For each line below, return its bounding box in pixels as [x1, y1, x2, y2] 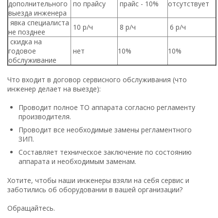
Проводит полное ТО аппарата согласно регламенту [18, 102, 195, 112]
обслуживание [8, 55, 56, 65]
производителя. [18, 111, 73, 121]
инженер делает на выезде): [7, 84, 101, 93]
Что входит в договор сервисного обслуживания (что [7, 74, 187, 84]
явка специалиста [8, 18, 69, 27]
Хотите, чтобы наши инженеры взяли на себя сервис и [7, 175, 189, 185]
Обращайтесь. [7, 203, 57, 213]
